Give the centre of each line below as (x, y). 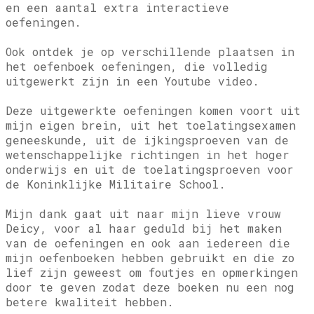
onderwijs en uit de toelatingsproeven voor (150, 170)
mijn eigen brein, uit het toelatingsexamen (151, 125)
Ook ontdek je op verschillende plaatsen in (150, 52)
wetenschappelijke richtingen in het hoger (148, 155)
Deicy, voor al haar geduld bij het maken (144, 228)
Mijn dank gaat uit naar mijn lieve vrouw (143, 214)
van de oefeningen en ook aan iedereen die (148, 243)
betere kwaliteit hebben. (90, 302)
